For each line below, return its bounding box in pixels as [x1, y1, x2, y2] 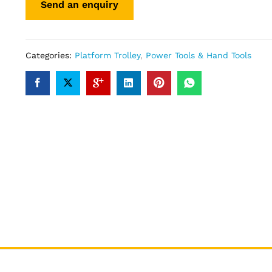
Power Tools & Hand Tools [145, 50, 251, 60]
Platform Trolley [74, 50, 140, 60]
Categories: [25, 50, 75, 60]
